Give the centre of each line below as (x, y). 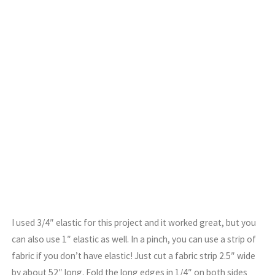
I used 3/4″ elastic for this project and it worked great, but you (134, 222)
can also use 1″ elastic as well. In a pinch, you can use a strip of (134, 239)
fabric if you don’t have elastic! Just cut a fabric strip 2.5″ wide (134, 255)
